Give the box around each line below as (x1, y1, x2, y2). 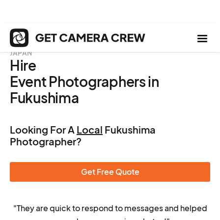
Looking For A (10, 123, 77, 136)
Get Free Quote (81, 166, 139, 177)
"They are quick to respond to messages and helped (13, 203, 207, 213)
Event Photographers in (10, 73, 159, 90)
